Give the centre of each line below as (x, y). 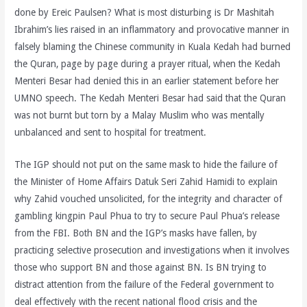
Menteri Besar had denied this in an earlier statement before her (147, 81)
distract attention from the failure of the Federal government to (145, 284)
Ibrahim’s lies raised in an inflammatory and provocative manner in (152, 30)
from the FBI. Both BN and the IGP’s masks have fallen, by (136, 233)
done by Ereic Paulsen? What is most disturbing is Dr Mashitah (145, 13)
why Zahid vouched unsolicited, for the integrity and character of (149, 198)
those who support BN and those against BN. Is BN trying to (141, 267)
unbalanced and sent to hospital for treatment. (111, 133)
